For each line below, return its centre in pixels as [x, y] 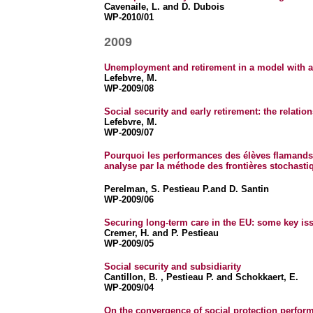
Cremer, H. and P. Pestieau [161, 233]
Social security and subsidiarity [172, 267]
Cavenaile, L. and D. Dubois [164, 7]
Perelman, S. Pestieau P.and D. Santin [186, 189]
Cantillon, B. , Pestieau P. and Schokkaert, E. [201, 277]
